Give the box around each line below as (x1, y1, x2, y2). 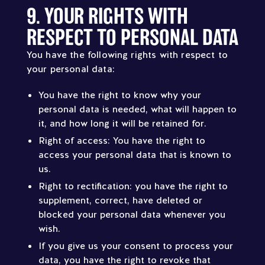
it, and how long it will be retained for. (38, 117, 206, 130)
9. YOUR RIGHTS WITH (26, 4, 188, 28)
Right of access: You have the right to (38, 134, 205, 147)
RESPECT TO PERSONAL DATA (26, 25, 238, 49)
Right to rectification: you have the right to (38, 180, 228, 192)
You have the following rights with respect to (26, 49, 228, 61)
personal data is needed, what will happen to (38, 103, 237, 115)
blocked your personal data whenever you (38, 208, 225, 221)
